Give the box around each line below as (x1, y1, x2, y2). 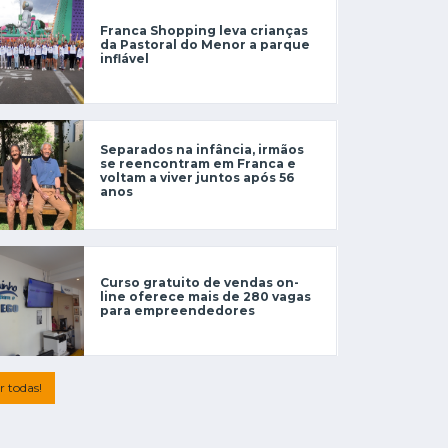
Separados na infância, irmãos (100, 142, 304, 157)
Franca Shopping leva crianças (100, 23, 308, 38)
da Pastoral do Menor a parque (100, 37, 310, 52)
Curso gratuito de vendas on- (100, 275, 299, 290)
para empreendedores (100, 303, 255, 318)
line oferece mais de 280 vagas (100, 289, 311, 304)
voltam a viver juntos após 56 (100, 170, 294, 185)
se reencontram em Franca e (100, 156, 296, 171)
